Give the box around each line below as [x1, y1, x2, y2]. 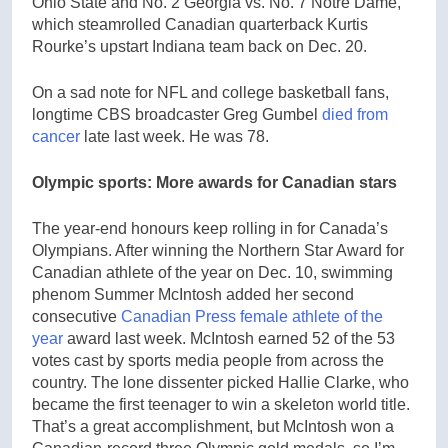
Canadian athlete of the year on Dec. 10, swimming [32, 263, 393, 281]
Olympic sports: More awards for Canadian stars [32, 173, 397, 191]
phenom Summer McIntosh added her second [32, 285, 354, 303]
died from [322, 105, 388, 123]
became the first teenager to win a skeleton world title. [32, 395, 410, 413]
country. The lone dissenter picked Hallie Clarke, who [32, 373, 409, 391]
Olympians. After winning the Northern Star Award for [32, 241, 404, 259]
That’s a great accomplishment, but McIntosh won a [32, 417, 394, 435]
